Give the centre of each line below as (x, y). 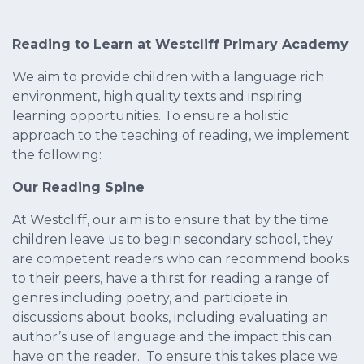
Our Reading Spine (78, 188)
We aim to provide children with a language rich (168, 77)
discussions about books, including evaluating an (170, 318)
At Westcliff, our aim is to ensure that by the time (171, 220)
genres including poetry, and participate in (150, 298)
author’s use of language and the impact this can (172, 337)
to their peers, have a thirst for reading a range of (171, 279)
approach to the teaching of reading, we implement (181, 136)
